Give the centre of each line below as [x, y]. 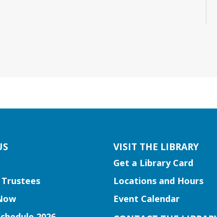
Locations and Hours [158, 180]
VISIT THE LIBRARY [156, 147]
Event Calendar [147, 198]
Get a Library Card [153, 163]
